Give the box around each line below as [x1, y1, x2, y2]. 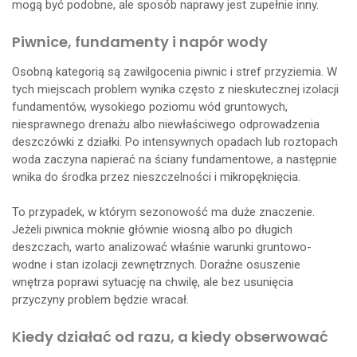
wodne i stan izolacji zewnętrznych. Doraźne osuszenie [12, 257, 300, 272]
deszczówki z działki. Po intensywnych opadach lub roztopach [12, 134, 338, 149]
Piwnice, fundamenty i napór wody [12, 31, 268, 52]
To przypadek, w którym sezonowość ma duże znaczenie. [12, 204, 315, 219]
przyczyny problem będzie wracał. [12, 292, 189, 307]
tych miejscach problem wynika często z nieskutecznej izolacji [12, 81, 339, 96]
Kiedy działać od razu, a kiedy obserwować [12, 326, 328, 347]
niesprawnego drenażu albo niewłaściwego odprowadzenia [12, 116, 320, 131]
